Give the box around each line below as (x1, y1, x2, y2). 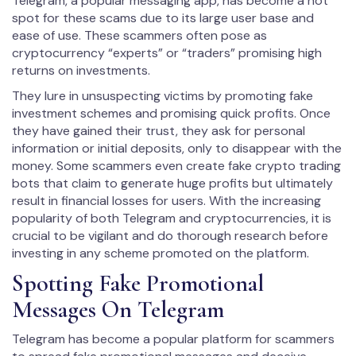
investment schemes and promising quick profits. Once (12, 105, 331, 122)
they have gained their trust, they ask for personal (12, 122, 305, 140)
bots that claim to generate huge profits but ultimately (12, 175, 333, 192)
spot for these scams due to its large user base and (12, 10, 314, 27)
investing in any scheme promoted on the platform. (12, 245, 309, 262)
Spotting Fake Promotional (12, 269, 264, 299)
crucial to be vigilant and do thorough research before (12, 227, 328, 245)
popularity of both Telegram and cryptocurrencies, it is (12, 210, 331, 227)
